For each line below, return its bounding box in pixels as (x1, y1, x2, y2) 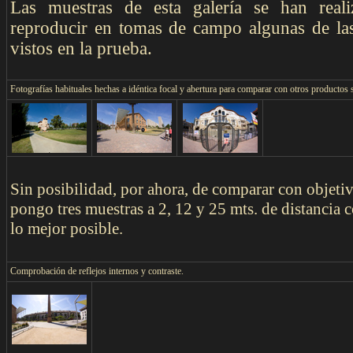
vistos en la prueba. (10, 39, 152, 58)
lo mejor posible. (10, 219, 123, 238)
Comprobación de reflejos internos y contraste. (10, 266, 184, 277)
